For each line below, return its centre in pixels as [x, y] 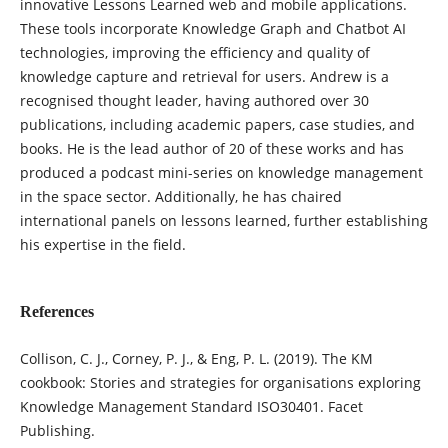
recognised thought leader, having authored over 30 [194, 101]
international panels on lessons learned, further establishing [223, 221]
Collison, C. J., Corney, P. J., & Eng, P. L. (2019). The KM [196, 359]
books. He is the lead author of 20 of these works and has [211, 149]
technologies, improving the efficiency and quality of [194, 53]
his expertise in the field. [102, 245]
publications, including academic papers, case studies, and [217, 125]
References [56, 312]
